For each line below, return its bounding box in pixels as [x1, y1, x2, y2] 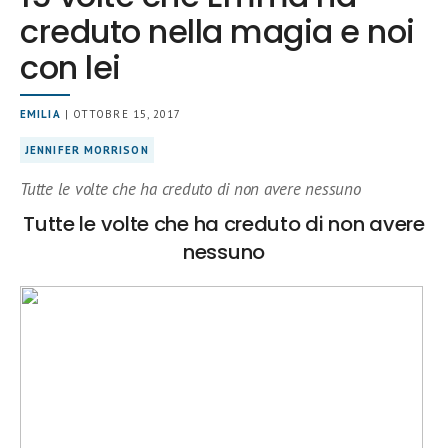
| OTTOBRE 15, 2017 [60, 107, 182, 122]
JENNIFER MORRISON [25, 143, 149, 158]
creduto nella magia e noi [20, 9, 415, 55]
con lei [20, 45, 121, 91]
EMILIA [20, 107, 61, 122]
